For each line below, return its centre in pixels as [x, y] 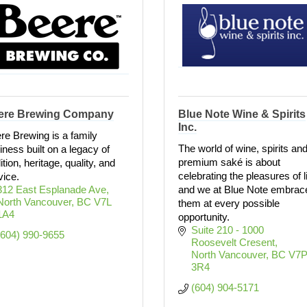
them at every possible [229, 203]
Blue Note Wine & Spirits [242, 114]
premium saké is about [229, 162]
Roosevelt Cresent [233, 242]
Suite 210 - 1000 [227, 230]
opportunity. [204, 217]
